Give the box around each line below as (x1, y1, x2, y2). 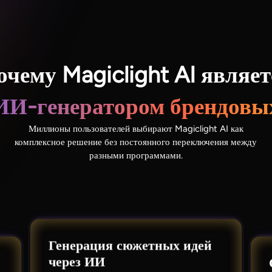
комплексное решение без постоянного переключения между (15, 136, 257, 148)
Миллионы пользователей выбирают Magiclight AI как (28, 123, 243, 134)
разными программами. (89, 149, 183, 161)
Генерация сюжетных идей (48, 237, 212, 254)
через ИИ (48, 253, 105, 270)
